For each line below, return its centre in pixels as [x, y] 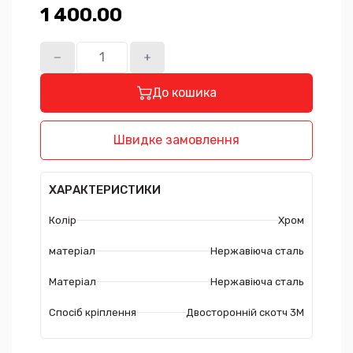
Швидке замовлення [176, 140]
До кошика [184, 93]
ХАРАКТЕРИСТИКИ [105, 190]
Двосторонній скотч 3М [245, 312]
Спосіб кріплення [93, 312]
